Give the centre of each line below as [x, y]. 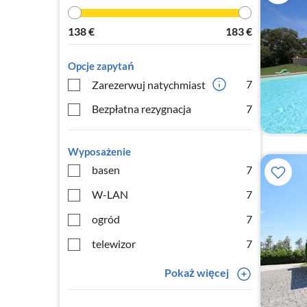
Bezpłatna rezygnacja [142, 109]
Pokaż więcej [196, 272]
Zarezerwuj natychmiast [149, 84]
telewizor [114, 244]
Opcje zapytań [101, 66]
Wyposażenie [99, 151]
